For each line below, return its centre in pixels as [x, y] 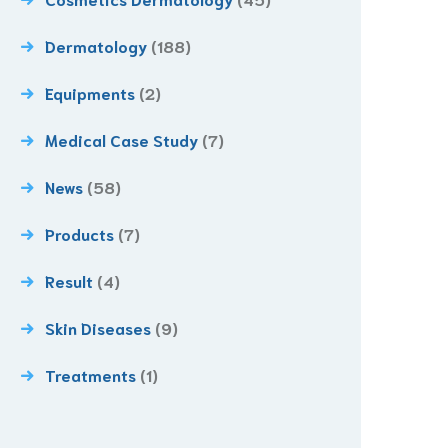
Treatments [90, 374]
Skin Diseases [98, 327]
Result [69, 280]
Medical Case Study [121, 139]
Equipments [90, 92]
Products [79, 233]
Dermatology [96, 45]
